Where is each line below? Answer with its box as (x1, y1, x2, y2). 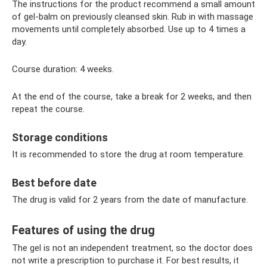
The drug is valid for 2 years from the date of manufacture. (12, 194, 248, 206)
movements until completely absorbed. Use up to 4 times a (12, 24, 246, 35)
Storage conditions (12, 131, 108, 144)
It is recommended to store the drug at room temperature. (12, 149, 245, 160)
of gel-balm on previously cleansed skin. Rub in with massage (12, 11, 253, 23)
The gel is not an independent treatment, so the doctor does (12, 243, 253, 254)
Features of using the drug (12, 223, 155, 237)
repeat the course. (12, 104, 85, 115)
